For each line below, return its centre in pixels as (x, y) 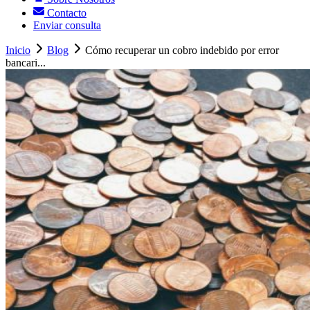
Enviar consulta (67, 26)
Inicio (18, 51)
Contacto (65, 13)
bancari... (26, 63)
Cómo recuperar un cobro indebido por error (182, 51)
